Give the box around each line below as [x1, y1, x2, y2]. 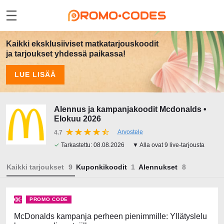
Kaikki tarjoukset [6, 163, 64, 171]
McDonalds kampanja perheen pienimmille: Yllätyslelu [14, 212, 207, 220]
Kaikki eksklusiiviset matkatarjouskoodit [6, 39, 158, 48]
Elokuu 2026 [54, 114, 101, 123]
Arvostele [117, 128, 143, 135]
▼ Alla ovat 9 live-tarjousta [132, 141, 204, 148]
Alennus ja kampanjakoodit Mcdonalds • [54, 105, 206, 113]
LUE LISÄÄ [14, 70, 56, 78]
